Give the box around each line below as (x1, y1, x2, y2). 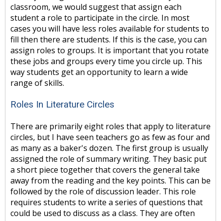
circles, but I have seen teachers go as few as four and (10, 132, 210, 143)
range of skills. (10, 77, 64, 88)
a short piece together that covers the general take (10, 164, 200, 175)
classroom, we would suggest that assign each (10, 1, 182, 12)
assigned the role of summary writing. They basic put (10, 153, 207, 164)
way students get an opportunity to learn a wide (10, 67, 188, 77)
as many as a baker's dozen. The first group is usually (10, 143, 208, 153)
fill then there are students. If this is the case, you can (10, 34, 207, 45)
